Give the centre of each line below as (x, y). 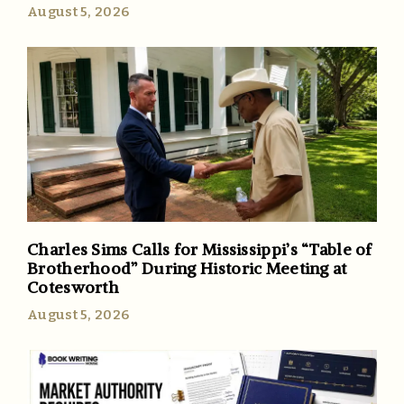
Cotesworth (73, 287)
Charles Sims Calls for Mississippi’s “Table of (200, 249)
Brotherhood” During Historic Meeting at (187, 268)
